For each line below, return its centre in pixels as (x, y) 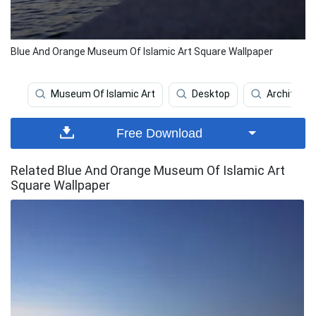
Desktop (211, 94)
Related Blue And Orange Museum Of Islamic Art (148, 170)
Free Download (160, 133)
